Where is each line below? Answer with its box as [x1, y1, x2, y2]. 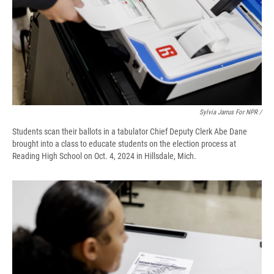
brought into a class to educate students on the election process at [12, 139, 236, 149]
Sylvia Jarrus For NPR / [199, 108, 262, 117]
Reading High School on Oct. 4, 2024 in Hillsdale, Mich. [12, 151, 196, 161]
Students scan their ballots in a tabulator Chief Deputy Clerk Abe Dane [12, 127, 247, 137]
